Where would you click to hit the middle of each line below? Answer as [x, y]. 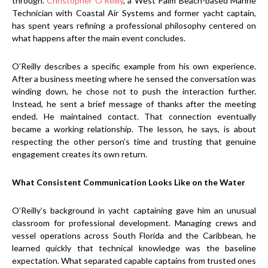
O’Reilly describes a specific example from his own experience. [134, 66]
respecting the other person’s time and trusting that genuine [134, 141]
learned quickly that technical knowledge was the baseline [134, 248]
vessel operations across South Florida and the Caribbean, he [134, 235]
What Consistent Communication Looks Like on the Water [129, 182]
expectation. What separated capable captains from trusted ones [134, 260]
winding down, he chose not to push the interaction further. [134, 91]
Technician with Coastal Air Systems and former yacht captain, [134, 13]
